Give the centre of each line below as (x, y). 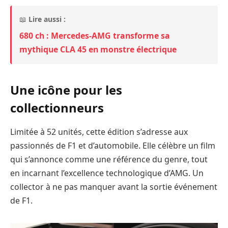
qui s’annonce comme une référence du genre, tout (109, 160)
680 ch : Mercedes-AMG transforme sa (95, 36)
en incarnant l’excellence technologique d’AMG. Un (107, 173)
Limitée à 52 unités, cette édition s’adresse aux (99, 132)
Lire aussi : (47, 19)
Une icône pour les (66, 90)
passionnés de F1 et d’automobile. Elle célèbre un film (113, 146)
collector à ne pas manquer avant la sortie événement (114, 187)
